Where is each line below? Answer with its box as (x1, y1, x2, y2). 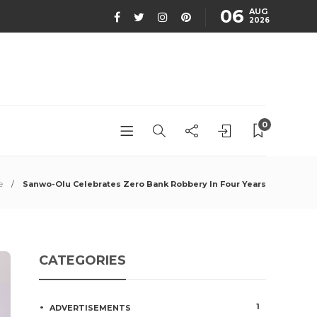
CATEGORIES (39, 253, 127, 268)
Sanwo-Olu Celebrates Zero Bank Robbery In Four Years (23, 179, 266, 189)
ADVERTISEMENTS (50, 303, 132, 313)
